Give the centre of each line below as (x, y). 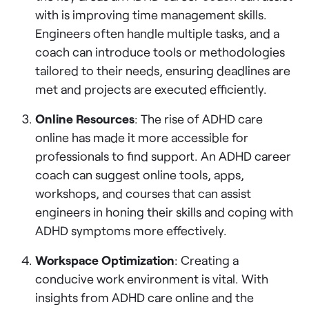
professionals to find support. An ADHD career (163, 156)
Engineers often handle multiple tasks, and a (158, 33)
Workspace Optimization (105, 260)
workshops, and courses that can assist (143, 193)
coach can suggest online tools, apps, (140, 174)
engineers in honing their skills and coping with (165, 211)
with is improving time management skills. (151, 14)
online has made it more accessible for (142, 137)
